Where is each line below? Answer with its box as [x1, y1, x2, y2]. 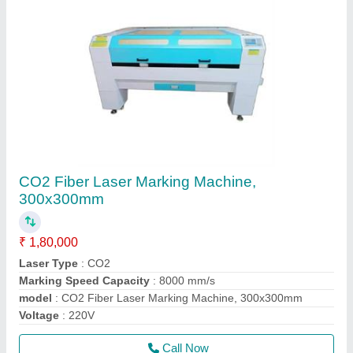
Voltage [19, 309, 59, 321]
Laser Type [19, 257, 78, 269]
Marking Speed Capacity [19, 274, 150, 287]
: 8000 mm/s [150, 274, 215, 287]
